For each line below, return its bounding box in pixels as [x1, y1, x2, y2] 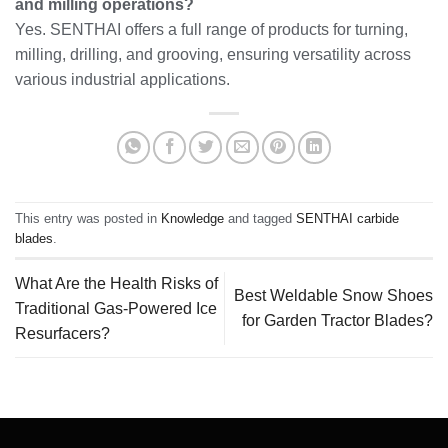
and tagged [224, 211, 296, 227]
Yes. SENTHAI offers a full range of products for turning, [15, 20, 408, 38]
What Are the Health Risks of [15, 274, 218, 292]
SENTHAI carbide [296, 211, 399, 227]
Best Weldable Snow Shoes [234, 287, 433, 305]
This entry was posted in [15, 211, 161, 227]
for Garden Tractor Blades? [242, 312, 433, 330]
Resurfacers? [15, 324, 110, 342]
